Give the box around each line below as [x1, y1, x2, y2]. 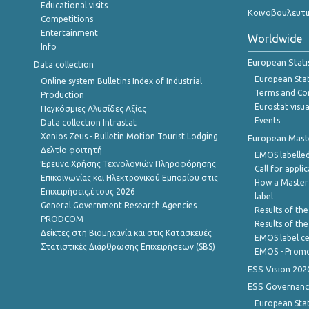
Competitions [41, 14, 93, 24]
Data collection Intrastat [41, 118, 137, 128]
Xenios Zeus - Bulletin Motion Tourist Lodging [41, 132, 218, 141]
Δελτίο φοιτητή [41, 146, 102, 155]
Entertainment [41, 28, 98, 38]
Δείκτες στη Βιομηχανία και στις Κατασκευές [41, 228, 212, 238]
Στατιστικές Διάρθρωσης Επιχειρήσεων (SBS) [41, 242, 215, 252]
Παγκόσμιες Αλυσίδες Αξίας [41, 104, 146, 114]
